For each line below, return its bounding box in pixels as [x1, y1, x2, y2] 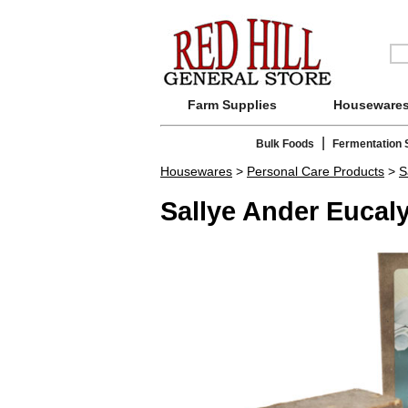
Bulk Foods [256, 138, 314, 151]
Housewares [160, 164, 232, 179]
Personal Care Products [247, 164, 384, 179]
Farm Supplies [188, 97, 277, 112]
